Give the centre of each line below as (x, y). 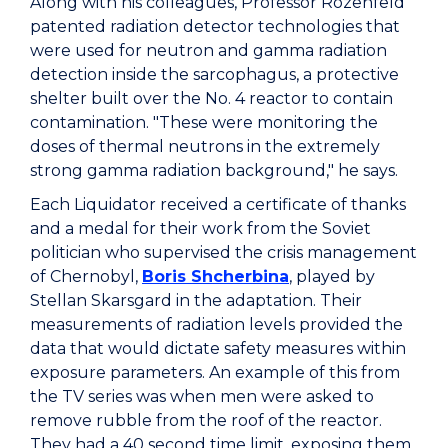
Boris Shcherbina (215, 276)
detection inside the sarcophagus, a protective (214, 74)
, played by (332, 276)
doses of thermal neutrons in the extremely (205, 146)
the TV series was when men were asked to (202, 396)
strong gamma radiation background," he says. (214, 170)
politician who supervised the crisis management (223, 252)
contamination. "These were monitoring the (204, 122)
